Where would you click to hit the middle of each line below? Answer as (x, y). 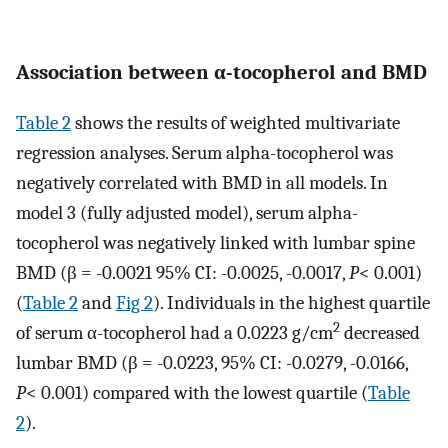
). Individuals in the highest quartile (291, 302)
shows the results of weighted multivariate (235, 122)
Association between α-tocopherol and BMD (221, 71)
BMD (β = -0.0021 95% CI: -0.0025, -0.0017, (182, 272)
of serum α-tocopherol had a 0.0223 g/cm (174, 332)
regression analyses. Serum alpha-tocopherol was (204, 152)
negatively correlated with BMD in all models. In (202, 182)
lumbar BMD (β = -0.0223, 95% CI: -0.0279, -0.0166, (212, 362)
